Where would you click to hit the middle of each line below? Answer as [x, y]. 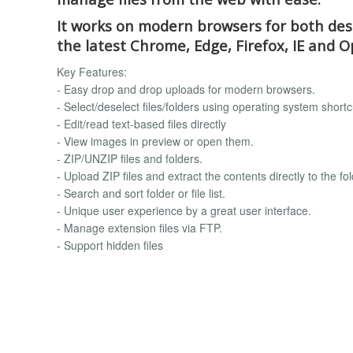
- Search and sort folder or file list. [141, 193]
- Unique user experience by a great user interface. [184, 210]
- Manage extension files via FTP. [139, 227]
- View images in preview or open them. [155, 141]
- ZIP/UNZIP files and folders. [130, 158]
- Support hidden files [110, 245]
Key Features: [92, 71]
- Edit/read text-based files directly [141, 123]
